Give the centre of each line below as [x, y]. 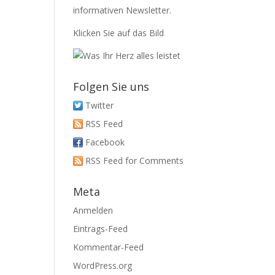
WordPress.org [103, 265]
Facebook [105, 142]
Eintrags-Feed [101, 229]
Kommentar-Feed [109, 247]
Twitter [100, 105]
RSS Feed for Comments [135, 161]
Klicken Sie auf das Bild [119, 33]
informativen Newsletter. [122, 10]
